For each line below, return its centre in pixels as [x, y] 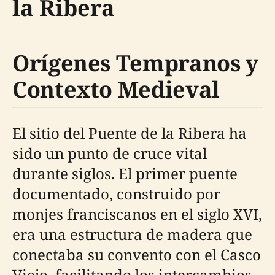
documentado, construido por [116, 194]
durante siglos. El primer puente [125, 173]
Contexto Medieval [116, 89]
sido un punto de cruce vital [110, 153]
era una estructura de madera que [132, 234]
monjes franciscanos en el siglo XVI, [137, 214]
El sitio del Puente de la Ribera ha [130, 133]
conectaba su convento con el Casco [137, 254]
